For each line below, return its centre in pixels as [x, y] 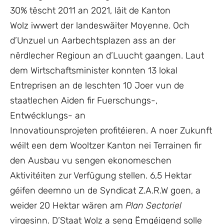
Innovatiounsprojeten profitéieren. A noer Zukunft [111, 130]
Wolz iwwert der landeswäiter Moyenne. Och [100, 25]
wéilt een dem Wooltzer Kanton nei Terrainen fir [106, 145]
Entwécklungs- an [48, 115]
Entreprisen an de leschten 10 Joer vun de [97, 85]
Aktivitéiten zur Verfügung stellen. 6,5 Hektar [101, 175]
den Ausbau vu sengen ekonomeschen [91, 160]
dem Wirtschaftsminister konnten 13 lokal [94, 70]
